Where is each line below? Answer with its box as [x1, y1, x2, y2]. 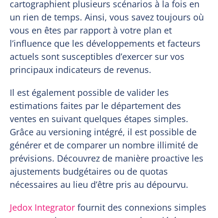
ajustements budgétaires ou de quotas [10, 165, 168, 177]
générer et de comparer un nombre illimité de [10, 139, 199, 151]
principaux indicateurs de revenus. [10, 63, 152, 75]
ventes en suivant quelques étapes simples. [10, 112, 189, 125]
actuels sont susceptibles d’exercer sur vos [10, 50, 185, 62]
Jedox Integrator [10, 201, 75, 213]
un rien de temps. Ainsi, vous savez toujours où [10, 11, 204, 23]
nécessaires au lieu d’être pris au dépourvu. [10, 178, 189, 190]
